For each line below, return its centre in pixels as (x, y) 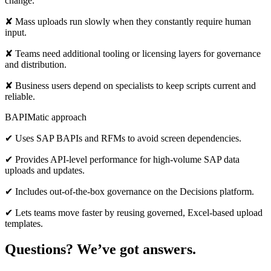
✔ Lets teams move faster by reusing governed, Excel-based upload (134, 212)
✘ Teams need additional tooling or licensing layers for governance (133, 53)
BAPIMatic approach (46, 117)
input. (16, 32)
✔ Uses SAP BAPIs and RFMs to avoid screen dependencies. (123, 138)
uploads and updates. (45, 170)
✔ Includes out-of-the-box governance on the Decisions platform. (129, 191)
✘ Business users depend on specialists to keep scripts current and (130, 85)
